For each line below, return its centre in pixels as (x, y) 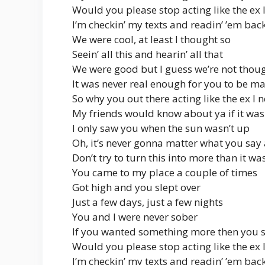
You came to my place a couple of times (165, 173)
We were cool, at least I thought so (151, 40)
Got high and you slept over (136, 188)
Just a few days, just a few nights (148, 202)
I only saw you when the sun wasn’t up (161, 128)
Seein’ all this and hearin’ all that (148, 54)
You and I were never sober (135, 217)
